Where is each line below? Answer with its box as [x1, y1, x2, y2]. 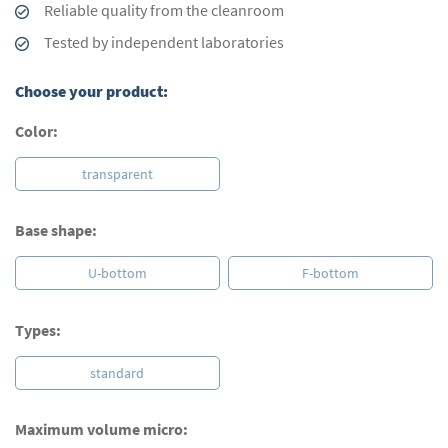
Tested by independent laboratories [44, 32, 284, 52]
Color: [15, 121, 58, 141]
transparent [81, 165, 153, 183]
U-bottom [87, 264, 147, 283]
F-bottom [302, 264, 360, 283]
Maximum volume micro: [15, 419, 188, 440]
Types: [15, 319, 61, 340]
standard [90, 363, 145, 382]
